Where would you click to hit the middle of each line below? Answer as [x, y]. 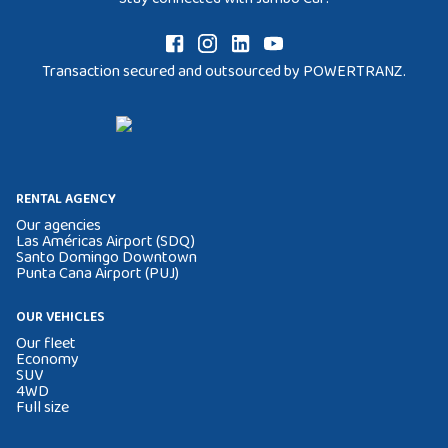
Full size [42, 407]
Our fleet [46, 343]
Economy [47, 359]
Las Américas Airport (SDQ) [105, 241]
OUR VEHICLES [60, 317]
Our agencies [58, 225]
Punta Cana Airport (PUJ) [97, 273]
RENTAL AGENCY [66, 199]
